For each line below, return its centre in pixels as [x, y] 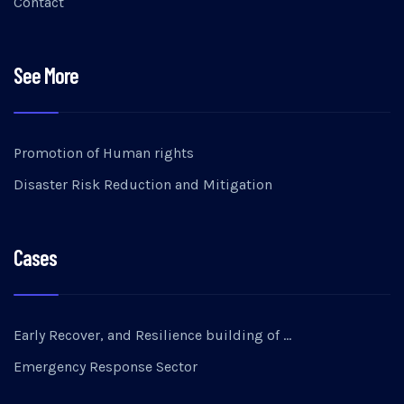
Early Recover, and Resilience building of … [152, 335]
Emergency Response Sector [106, 367]
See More [46, 75]
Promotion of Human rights [104, 153]
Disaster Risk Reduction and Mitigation [143, 184]
